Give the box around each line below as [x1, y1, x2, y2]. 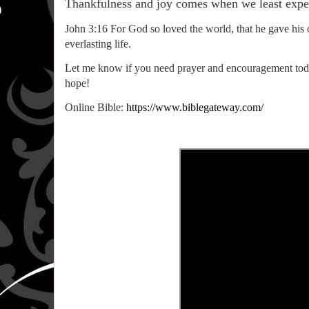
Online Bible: [64, 101, 126, 113]
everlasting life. [64, 38, 131, 50]
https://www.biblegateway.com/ [126, 101, 263, 113]
